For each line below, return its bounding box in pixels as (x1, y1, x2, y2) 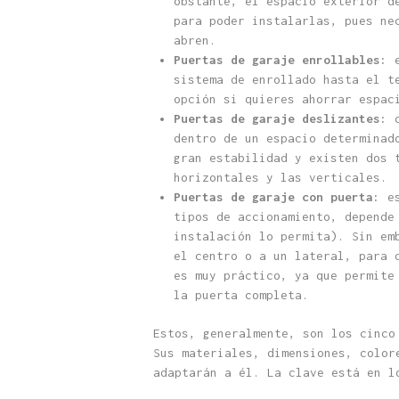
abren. (173, 33, 216, 48)
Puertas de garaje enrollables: (173, 53, 387, 68)
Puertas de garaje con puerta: (173, 190, 380, 205)
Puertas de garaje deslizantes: (173, 111, 387, 126)
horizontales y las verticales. (173, 170, 387, 185)
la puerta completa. (173, 288, 309, 303)
